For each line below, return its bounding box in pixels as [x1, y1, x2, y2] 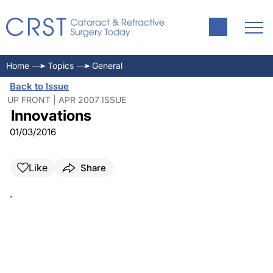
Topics [48, 60, 74, 71]
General [92, 60, 122, 71]
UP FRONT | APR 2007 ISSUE [7, 94, 126, 105]
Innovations [10, 107, 91, 124]
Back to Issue [10, 80, 69, 92]
